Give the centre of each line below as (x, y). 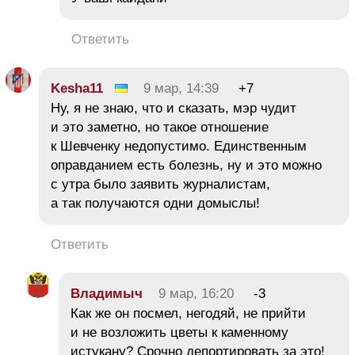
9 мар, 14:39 (181, 88)
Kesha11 (77, 88)
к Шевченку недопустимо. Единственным (179, 146)
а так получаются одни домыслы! (155, 203)
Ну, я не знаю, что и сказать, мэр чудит (174, 108)
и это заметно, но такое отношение (160, 127)
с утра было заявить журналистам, (160, 184)
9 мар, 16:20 (196, 293)
